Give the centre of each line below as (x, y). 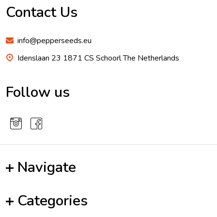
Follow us (38, 93)
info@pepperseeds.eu (54, 41)
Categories (53, 201)
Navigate (47, 168)
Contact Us (42, 13)
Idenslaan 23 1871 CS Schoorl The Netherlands (138, 58)
